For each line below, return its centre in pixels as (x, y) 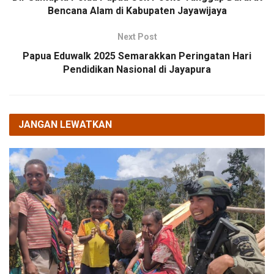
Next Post (137, 37)
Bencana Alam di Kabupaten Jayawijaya (137, 11)
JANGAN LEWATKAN (65, 125)
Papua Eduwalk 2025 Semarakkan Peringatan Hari (137, 56)
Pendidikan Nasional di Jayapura (137, 70)
